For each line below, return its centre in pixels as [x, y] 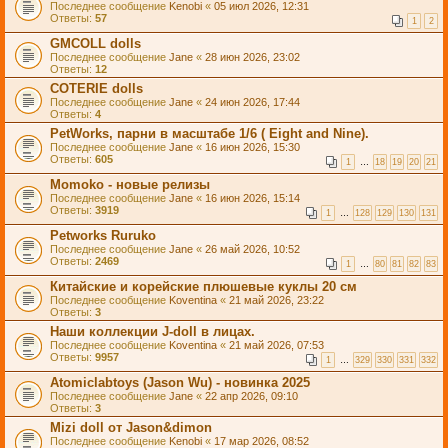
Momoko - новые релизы [130, 184]
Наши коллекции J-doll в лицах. [152, 331]
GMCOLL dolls [95, 43]
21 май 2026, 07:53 [276, 345]
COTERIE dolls [96, 88]
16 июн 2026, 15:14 [252, 198]
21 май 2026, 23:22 [276, 300]
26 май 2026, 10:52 [252, 249]
